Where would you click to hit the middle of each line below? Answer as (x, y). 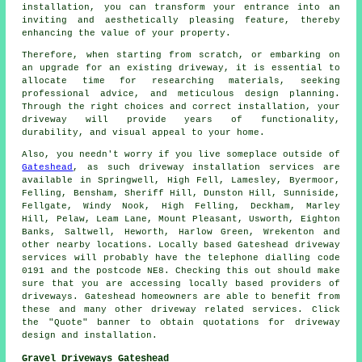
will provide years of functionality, (204, 119)
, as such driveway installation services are (206, 167)
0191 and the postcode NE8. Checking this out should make (181, 270)
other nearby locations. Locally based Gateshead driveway (181, 244)
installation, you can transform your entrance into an (181, 7)
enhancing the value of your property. (127, 33)
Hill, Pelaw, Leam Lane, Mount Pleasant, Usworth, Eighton (181, 219)
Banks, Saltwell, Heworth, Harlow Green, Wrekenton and (181, 232)
